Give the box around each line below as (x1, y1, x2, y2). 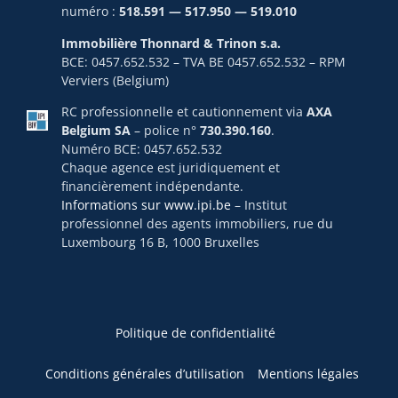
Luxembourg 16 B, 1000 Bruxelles (60, 234, 259, 251)
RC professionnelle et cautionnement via (60, 103, 306, 121)
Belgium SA (60, 122, 131, 139)
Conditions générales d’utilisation (45, 365, 245, 383)
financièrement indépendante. (60, 178, 243, 195)
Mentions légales (258, 365, 360, 383)
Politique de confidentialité (115, 324, 276, 342)
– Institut (230, 196, 287, 214)
